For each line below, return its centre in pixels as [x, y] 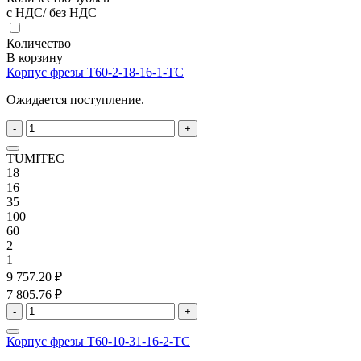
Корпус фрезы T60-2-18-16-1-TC [95, 73]
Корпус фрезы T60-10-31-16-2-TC [98, 342]
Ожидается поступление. [75, 100]
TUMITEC [35, 159]
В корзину [35, 58]
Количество [39, 44]
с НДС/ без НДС [52, 13]
